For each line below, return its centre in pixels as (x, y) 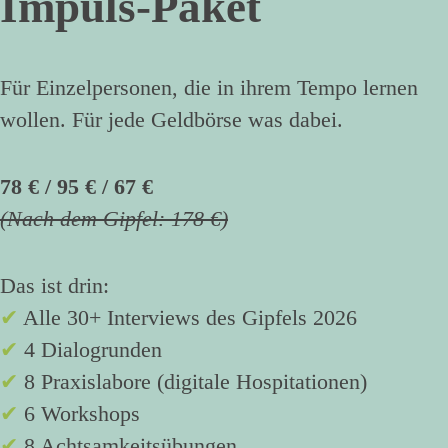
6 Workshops (79, 413)
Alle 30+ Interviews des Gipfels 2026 (187, 317)
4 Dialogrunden (90, 349)
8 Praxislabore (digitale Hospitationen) (192, 381)
